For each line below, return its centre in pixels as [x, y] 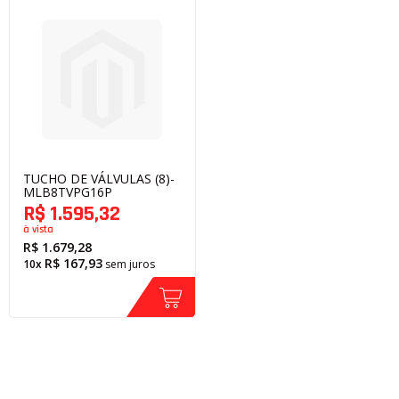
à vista [38, 230]
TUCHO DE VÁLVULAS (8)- [99, 179]
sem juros [130, 265]
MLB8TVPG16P [68, 192]
